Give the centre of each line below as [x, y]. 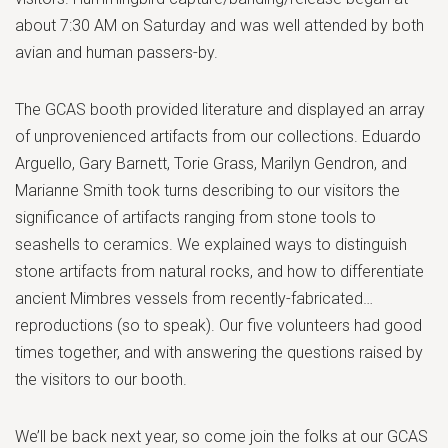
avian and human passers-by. [116, 52]
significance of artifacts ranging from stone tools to [195, 217]
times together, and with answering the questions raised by [219, 352]
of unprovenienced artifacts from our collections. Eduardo [218, 136]
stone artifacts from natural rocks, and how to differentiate [219, 271]
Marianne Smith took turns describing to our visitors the [207, 190]
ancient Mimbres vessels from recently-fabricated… [194, 298]
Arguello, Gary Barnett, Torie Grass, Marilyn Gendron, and [211, 163]
